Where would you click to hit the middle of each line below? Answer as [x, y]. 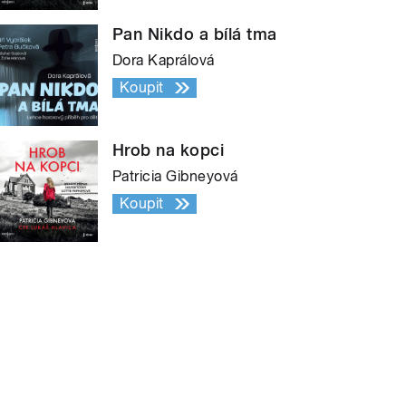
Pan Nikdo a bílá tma [195, 34]
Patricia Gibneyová [175, 176]
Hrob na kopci [169, 150]
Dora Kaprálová [164, 60]
